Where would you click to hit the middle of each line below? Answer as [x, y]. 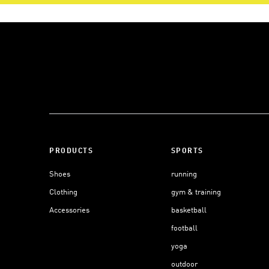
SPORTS [187, 151]
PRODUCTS [71, 151]
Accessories [69, 210]
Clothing [63, 192]
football [184, 228]
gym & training [196, 192]
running [184, 174]
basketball [189, 210]
